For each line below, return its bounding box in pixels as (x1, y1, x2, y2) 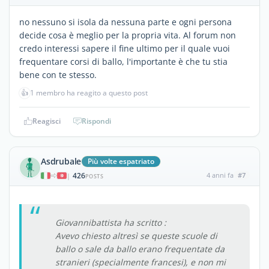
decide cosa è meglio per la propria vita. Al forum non (19, 29, 236, 41)
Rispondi (82, 115, 111, 126)
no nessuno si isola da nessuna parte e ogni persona (19, 16, 232, 28)
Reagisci (32, 115, 61, 126)
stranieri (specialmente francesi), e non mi (55, 256, 226, 268)
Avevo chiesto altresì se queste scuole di (55, 229, 217, 241)
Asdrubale (41, 155, 82, 167)
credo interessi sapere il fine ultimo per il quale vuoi (19, 42, 230, 54)
